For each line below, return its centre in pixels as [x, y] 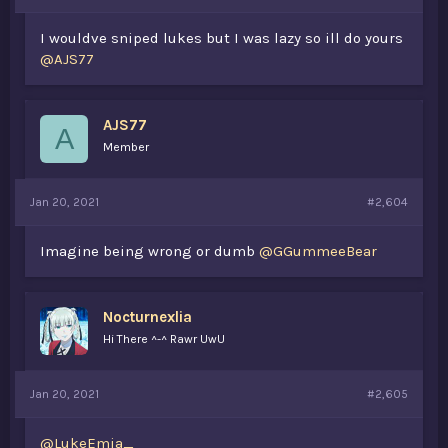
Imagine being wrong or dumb [149, 251]
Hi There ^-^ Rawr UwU [164, 339]
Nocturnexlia [147, 317]
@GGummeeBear [318, 251]
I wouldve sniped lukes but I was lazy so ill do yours [221, 38]
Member [126, 147]
